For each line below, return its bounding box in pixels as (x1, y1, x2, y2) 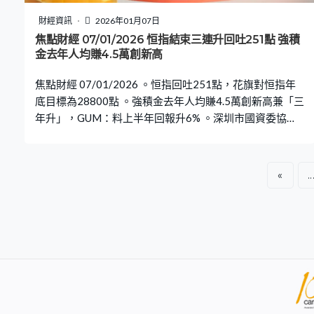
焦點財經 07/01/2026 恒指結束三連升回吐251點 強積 (35, 33, 300, 47)
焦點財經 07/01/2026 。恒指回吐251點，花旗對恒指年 (35, 78, 296, 91)
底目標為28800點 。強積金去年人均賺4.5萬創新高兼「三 (35, 95, 304, 108)
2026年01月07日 (94, 15, 160, 27)
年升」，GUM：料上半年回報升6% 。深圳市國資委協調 (35, 111, 297, 125)
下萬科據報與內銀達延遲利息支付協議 (35, 128, 214, 142)
